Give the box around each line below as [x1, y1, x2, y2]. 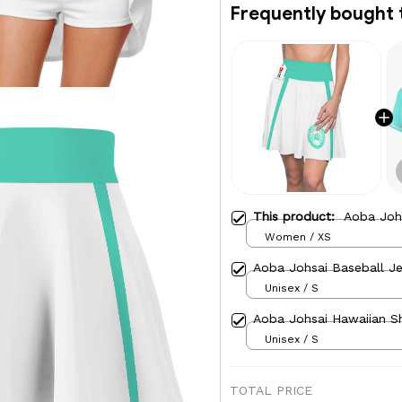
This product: [253, 209, 344, 224]
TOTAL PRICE [230, 383, 312, 398]
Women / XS [265, 230, 331, 243]
